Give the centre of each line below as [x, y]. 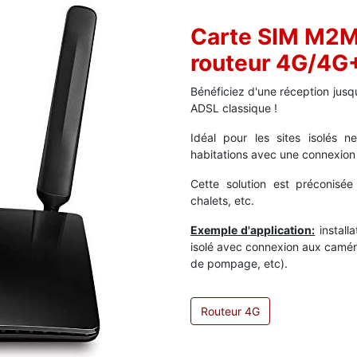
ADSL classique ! [235, 108]
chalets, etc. [222, 200]
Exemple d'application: [253, 229]
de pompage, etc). [239, 263]
